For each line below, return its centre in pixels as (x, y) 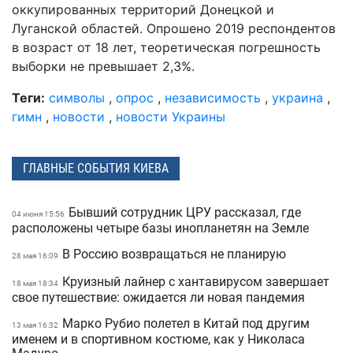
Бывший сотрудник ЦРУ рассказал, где (185, 213)
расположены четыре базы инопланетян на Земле (162, 229)
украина (297, 97)
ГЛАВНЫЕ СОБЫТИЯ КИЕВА (96, 168)
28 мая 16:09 (36, 256)
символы (77, 97)
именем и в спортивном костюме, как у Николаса (158, 340)
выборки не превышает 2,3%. (103, 66)
